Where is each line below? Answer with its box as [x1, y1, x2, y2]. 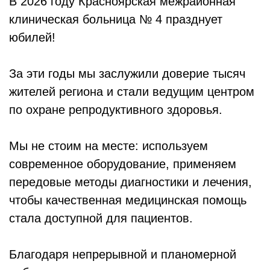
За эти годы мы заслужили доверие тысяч [9, 66, 245, 80]
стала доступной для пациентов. [9, 211, 193, 225]
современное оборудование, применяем [9, 157, 236, 171]
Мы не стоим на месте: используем [9, 139, 208, 152]
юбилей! [9, 30, 55, 44]
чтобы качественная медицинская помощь [9, 193, 246, 207]
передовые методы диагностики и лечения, [9, 175, 252, 189]
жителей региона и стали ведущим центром [9, 84, 254, 98]
